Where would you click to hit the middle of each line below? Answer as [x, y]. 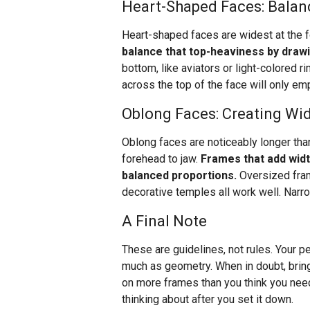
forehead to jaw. [161, 159]
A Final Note [164, 221]
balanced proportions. [179, 176]
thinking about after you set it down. [208, 300]
